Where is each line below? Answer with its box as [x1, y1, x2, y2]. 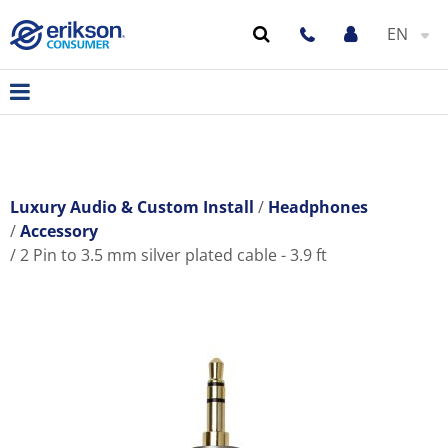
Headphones [268, 196, 368, 218]
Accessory [20, 220, 98, 242]
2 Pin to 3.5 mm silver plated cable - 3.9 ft [20, 244, 327, 266]
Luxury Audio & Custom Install [10, 196, 254, 218]
